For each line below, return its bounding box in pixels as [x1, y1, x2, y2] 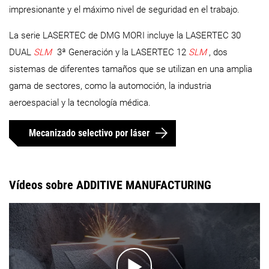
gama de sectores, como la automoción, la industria [9, 80, 211, 91]
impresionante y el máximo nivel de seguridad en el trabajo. [9, 4, 240, 15]
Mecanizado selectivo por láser [29, 127, 150, 139]
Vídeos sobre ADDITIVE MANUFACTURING [9, 177, 211, 192]
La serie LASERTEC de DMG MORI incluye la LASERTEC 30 [9, 29, 241, 41]
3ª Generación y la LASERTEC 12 [54, 46, 189, 58]
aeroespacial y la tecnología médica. [9, 97, 151, 108]
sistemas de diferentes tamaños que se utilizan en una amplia [9, 63, 252, 74]
